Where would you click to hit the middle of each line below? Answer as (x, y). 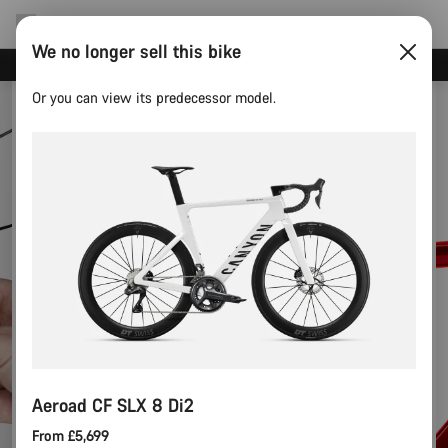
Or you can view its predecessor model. (154, 97)
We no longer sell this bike (136, 51)
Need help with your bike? (218, 64)
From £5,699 (70, 435)
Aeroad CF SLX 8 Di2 (113, 404)
